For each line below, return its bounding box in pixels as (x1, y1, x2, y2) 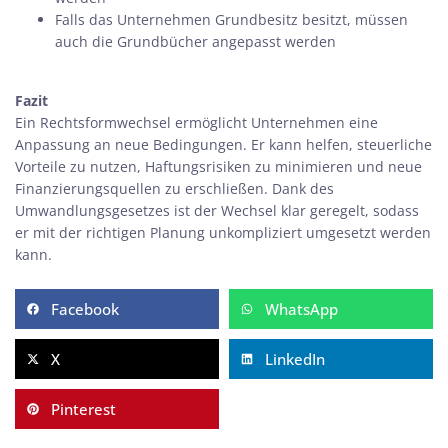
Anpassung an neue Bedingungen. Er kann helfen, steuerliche (15, 135, 432, 154)
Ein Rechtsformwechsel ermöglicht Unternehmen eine (15, 113, 378, 132)
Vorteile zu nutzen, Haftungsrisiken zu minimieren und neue (15, 157, 422, 176)
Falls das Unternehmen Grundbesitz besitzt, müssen (55, 10, 408, 29)
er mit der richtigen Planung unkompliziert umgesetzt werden (15, 223, 431, 242)
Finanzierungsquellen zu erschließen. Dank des (15, 179, 334, 198)
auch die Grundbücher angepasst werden (55, 32, 336, 51)
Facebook (51, 299, 119, 319)
